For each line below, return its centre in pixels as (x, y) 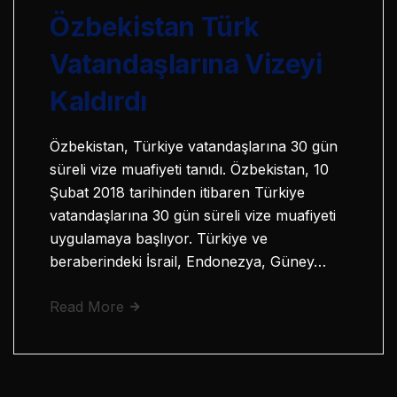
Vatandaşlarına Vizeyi (186, 64)
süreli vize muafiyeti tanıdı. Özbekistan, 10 (189, 170)
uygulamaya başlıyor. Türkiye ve (159, 239)
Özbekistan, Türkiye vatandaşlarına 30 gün (194, 147)
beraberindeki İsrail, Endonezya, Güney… (188, 262)
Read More (89, 307)
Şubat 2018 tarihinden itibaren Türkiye (177, 193)
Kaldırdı (98, 101)
